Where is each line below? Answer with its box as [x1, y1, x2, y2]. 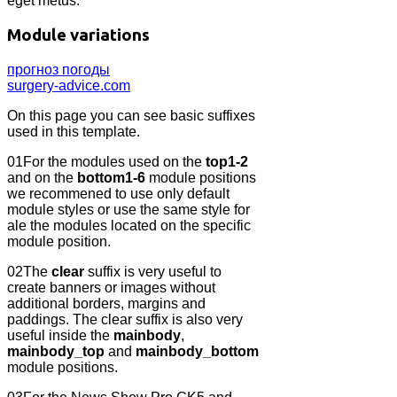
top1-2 [206, 153, 248, 169]
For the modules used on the [23, 153, 206, 169]
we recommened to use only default [7, 185, 230, 201]
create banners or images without [7, 279, 215, 295]
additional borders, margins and [7, 295, 206, 311]
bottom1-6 [77, 169, 145, 185]
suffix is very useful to [84, 263, 222, 279]
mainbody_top [7, 343, 105, 359]
